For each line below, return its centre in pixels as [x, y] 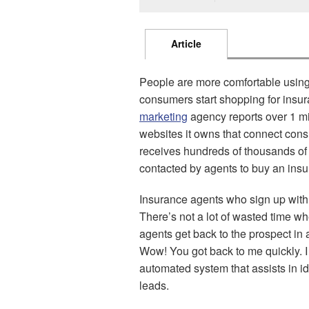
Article [186, 43]
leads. [154, 285]
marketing [163, 116]
